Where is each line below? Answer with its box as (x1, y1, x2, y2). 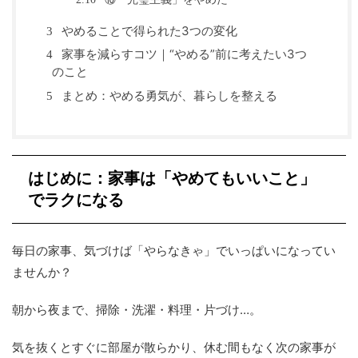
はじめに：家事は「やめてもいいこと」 (28, 169, 316, 187)
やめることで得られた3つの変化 (58, 22, 237, 38)
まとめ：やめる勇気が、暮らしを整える (58, 87, 277, 103)
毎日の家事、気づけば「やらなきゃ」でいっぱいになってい (12, 242, 336, 258)
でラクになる (28, 190, 124, 209)
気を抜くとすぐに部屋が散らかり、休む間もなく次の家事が (12, 339, 336, 355)
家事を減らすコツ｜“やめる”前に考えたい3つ (58, 46, 307, 62)
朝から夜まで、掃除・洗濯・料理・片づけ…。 (12, 301, 261, 317)
